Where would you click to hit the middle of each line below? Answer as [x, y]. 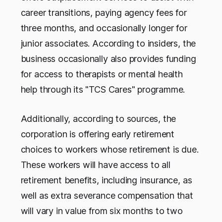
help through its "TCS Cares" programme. [103, 90]
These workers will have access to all [95, 165]
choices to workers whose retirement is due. [110, 150]
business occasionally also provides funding [108, 59]
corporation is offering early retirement [98, 134]
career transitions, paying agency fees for [104, 13]
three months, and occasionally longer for [104, 28]
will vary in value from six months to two [102, 211]
